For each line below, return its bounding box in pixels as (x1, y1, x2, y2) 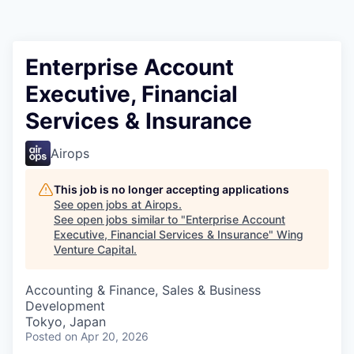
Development (25, 298, 105, 314)
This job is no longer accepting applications (54, 183, 289, 197)
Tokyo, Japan (25, 314, 106, 330)
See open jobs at (54, 198, 145, 212)
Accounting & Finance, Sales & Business (25, 282, 261, 299)
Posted (25, 330, 62, 344)
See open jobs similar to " (54, 213, 186, 227)
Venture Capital (54, 243, 134, 257)
